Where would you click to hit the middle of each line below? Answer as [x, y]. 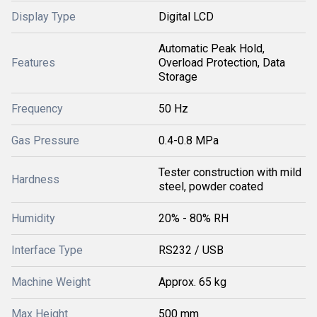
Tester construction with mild [230, 172]
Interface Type [47, 250]
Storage [178, 76]
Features [33, 62]
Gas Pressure [45, 140]
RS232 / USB [191, 250]
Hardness [35, 179]
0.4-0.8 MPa [189, 140]
